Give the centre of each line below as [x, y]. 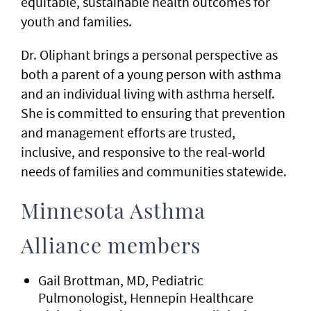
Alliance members [114, 247]
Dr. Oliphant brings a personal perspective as [149, 54]
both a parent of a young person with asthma [151, 74]
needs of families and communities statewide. [154, 171]
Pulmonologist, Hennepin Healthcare [146, 297]
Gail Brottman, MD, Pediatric [121, 280]
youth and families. [76, 21]
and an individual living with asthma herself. [148, 93]
